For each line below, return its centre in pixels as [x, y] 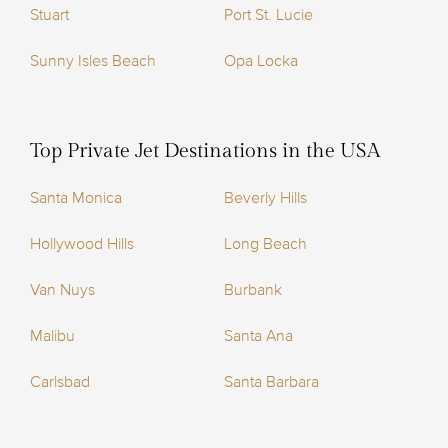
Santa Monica [76, 198]
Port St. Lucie [268, 15]
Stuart [49, 15]
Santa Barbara [271, 382]
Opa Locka [261, 61]
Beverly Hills [265, 198]
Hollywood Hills [82, 244]
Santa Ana [258, 336]
